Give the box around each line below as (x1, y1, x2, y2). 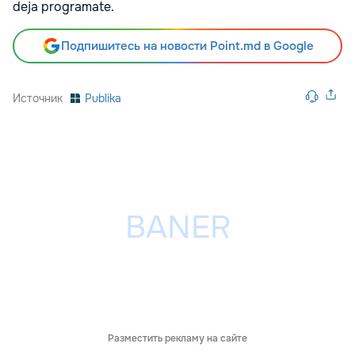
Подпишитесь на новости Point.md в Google (60, 37, 314, 54)
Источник (13, 90, 63, 105)
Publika (85, 90, 121, 105)
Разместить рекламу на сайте (108, 331, 247, 345)
